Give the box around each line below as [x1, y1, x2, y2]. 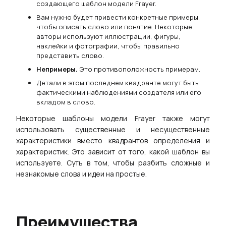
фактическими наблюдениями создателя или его [36, 87, 201, 97]
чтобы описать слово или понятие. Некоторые [36, 22, 192, 31]
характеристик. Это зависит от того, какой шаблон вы [16, 147, 210, 157]
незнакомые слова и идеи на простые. [16, 169, 147, 179]
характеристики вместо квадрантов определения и [16, 136, 210, 146]
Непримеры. [36, 64, 78, 74]
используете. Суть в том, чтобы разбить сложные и [16, 158, 210, 168]
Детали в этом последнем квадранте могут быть [36, 78, 199, 87]
